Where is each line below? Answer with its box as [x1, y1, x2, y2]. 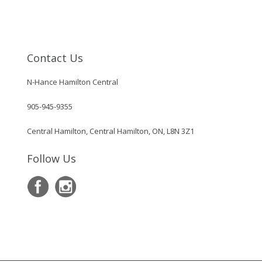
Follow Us [26, 151, 76, 166]
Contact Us [26, 51, 83, 65]
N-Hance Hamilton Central [26, 77, 118, 88]
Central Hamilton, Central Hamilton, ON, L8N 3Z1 [26, 126, 194, 137]
